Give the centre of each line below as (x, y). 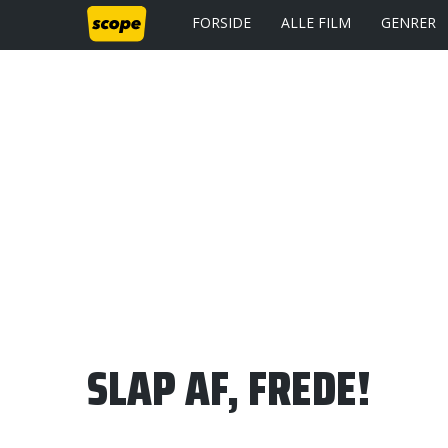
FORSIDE (221, 22)
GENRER (408, 22)
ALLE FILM (316, 22)
